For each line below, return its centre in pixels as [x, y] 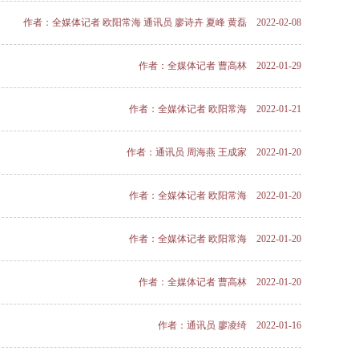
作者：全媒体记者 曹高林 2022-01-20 [220, 282]
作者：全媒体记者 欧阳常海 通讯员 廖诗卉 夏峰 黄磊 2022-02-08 [162, 22]
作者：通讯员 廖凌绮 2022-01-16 [230, 325]
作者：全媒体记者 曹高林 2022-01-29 [220, 66]
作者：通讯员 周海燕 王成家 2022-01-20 [214, 152]
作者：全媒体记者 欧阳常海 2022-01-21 [215, 109]
